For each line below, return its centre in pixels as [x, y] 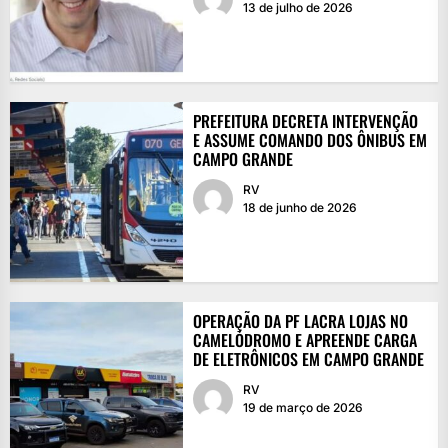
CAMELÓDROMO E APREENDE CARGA [304, 339]
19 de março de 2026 [302, 407]
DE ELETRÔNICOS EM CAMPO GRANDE [308, 358]
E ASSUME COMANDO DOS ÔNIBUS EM [309, 139]
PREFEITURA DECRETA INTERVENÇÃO [305, 120]
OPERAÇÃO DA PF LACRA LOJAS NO [300, 320]
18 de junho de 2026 [299, 207]
